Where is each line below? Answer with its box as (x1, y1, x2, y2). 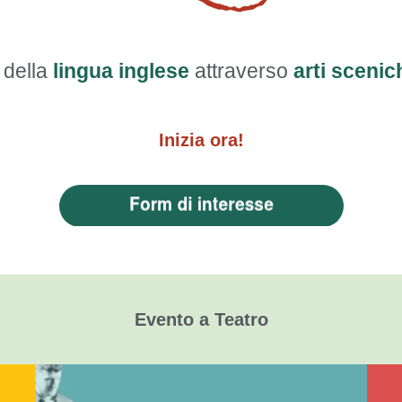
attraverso (189, 59, 293, 83)
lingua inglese (53, 59, 189, 83)
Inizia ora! (158, 130, 244, 150)
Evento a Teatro (134, 309, 268, 329)
